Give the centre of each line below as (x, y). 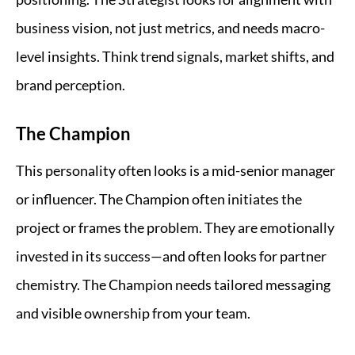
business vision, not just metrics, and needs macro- (170, 28)
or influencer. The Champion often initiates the (159, 199)
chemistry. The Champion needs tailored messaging (173, 284)
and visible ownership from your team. (133, 313)
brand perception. (71, 85)
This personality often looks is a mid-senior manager (176, 170)
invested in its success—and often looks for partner (171, 256)
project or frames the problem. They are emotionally (175, 227)
